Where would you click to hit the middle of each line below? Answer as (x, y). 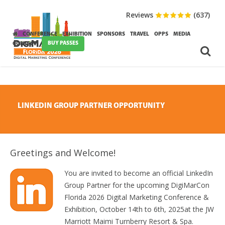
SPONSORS (111, 34)
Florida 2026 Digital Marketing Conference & (137, 197)
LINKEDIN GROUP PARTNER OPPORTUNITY (91, 106)
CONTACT (25, 44)
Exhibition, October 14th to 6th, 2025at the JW (139, 209)
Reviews (140, 15)
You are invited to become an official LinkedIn (139, 173)
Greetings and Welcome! (63, 153)
